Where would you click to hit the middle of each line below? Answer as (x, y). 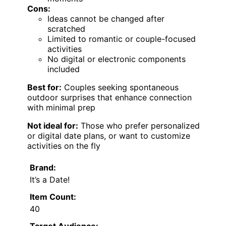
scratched (66, 29)
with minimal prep (61, 107)
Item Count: (53, 196)
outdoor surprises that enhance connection (109, 97)
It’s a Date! (50, 179)
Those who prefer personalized (139, 125)
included (64, 69)
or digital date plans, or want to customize (109, 135)
